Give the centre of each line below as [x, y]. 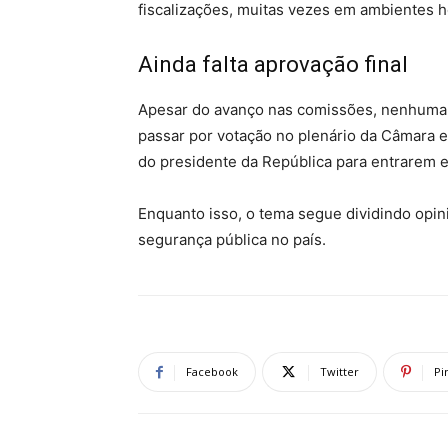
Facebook [212, 371]
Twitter [339, 371]
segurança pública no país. [232, 239]
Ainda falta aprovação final [273, 64]
